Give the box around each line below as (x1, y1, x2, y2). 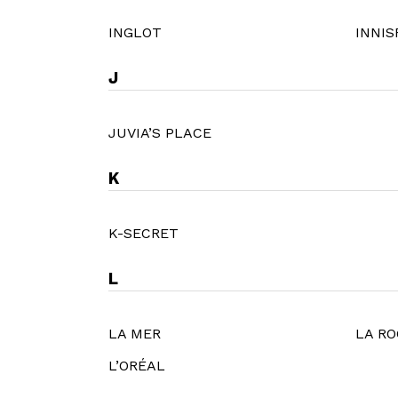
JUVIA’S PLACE (108, 124, 211, 141)
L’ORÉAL (108, 356, 165, 374)
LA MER (108, 324, 161, 342)
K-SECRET (108, 224, 179, 242)
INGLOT (108, 24, 162, 42)
